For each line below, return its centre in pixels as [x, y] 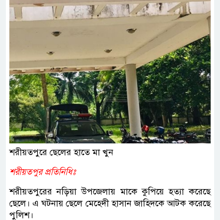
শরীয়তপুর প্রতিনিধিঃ [42, 172]
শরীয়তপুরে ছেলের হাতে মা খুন [61, 152]
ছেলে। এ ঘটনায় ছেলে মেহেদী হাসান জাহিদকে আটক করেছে [110, 203]
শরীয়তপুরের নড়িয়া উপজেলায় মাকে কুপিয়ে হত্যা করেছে [110, 191]
